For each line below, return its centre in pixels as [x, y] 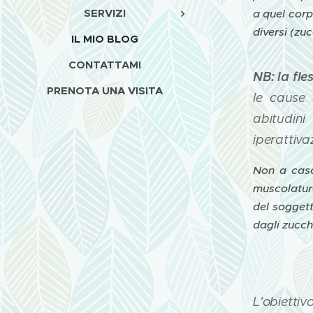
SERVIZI [105, 13]
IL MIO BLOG [105, 39]
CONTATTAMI [105, 65]
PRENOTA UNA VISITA [105, 90]
